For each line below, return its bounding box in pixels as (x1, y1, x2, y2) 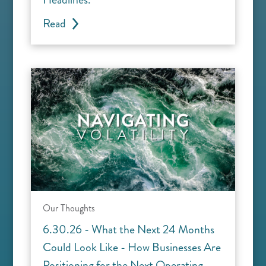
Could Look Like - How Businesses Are (43, 239, 221, 256)
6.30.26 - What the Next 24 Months (43, 221, 214, 239)
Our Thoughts (43, 201, 95, 216)
